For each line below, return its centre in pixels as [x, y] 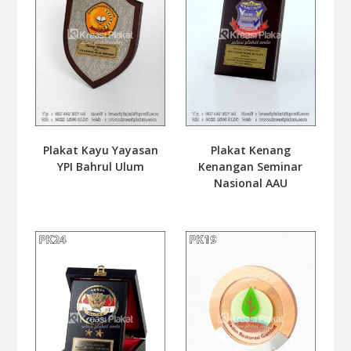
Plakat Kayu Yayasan [100, 150]
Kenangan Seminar [251, 167]
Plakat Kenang [250, 150]
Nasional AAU [250, 183]
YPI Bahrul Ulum [100, 167]
